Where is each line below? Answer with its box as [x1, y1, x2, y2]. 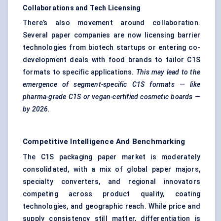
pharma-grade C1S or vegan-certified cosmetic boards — [23, 93, 200, 101]
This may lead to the [136, 68, 200, 76]
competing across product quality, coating [23, 190, 200, 198]
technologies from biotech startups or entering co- [23, 43, 200, 52]
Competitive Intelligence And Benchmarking [23, 137, 185, 147]
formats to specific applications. [23, 68, 136, 76]
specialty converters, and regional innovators [23, 178, 200, 186]
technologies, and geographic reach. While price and [23, 202, 200, 211]
